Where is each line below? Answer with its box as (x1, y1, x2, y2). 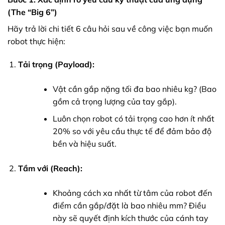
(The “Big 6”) (8, 7, 57, 17)
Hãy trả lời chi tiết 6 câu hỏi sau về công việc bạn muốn (8, 23, 212, 34)
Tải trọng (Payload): (18, 59, 94, 69)
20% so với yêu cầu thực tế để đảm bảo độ (52, 126, 211, 137)
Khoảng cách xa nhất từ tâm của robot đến (52, 188, 212, 198)
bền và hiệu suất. (52, 139, 117, 149)
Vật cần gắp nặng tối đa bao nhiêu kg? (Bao (52, 83, 216, 94)
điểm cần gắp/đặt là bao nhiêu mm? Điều (52, 200, 206, 211)
